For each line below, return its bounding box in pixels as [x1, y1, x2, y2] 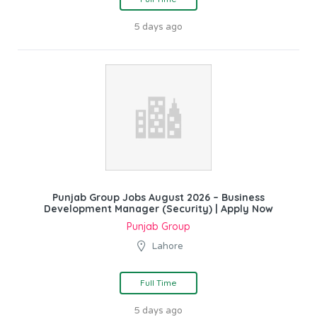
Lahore [151, 240, 183, 252]
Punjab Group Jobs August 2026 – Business [52, 190, 265, 204]
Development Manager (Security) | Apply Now [44, 202, 273, 215]
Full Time [140, 277, 177, 288]
